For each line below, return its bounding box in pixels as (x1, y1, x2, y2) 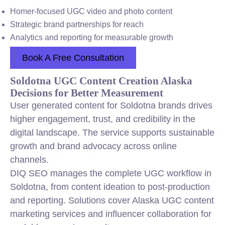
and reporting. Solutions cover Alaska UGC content (10, 195, 214, 205)
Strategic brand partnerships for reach (10, 20, 144, 29)
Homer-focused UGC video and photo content (10, 7, 172, 16)
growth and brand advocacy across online (10, 141, 177, 151)
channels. (10, 155, 49, 165)
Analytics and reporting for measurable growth (10, 33, 173, 42)
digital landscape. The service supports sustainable (10, 128, 214, 138)
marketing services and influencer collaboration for (10, 209, 211, 219)
